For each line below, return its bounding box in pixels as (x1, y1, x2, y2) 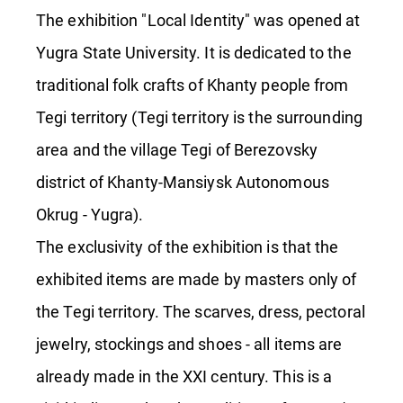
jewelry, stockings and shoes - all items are (36, 335, 343, 354)
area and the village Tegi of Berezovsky (36, 140, 318, 159)
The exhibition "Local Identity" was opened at (36, 11, 361, 30)
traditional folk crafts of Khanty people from (36, 76, 349, 94)
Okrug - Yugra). (36, 205, 144, 224)
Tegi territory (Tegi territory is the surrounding (36, 108, 363, 127)
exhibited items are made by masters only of (36, 270, 357, 289)
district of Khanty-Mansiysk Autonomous (36, 173, 329, 192)
